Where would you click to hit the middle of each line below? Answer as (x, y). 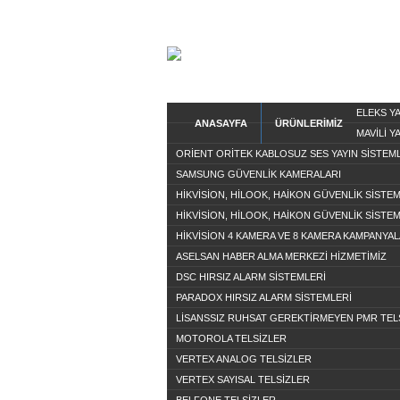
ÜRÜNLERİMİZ (309, 123)
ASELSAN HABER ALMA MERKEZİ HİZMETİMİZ (281, 256)
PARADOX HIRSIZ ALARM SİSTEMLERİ (264, 297)
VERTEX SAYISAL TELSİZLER (243, 379)
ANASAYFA (221, 123)
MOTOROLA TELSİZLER (231, 338)
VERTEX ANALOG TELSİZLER (244, 359)
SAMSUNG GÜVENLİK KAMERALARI (258, 174)
